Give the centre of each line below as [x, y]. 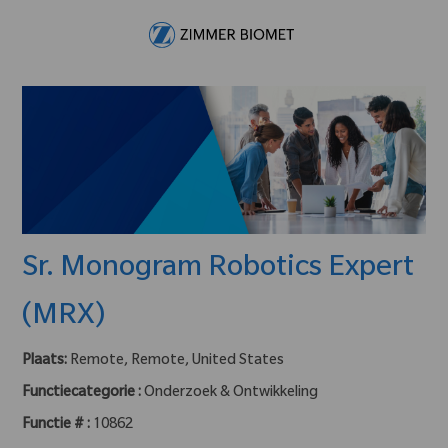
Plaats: [46, 361]
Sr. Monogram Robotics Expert [218, 269]
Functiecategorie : [82, 393]
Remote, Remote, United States [177, 361]
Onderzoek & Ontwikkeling [231, 393]
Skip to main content [224, 9]
